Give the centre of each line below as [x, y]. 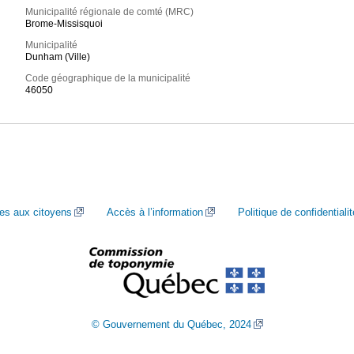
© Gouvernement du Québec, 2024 [171, 324]
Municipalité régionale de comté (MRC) [110, 12]
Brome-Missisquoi [64, 24]
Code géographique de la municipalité [108, 79]
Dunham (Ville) [58, 57]
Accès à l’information [155, 212]
